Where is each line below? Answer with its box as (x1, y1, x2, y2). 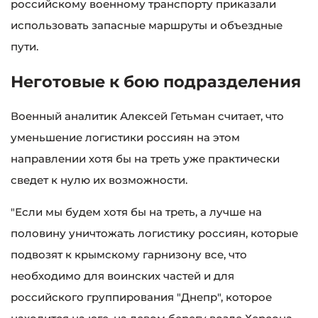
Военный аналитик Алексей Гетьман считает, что (11, 109, 284, 123)
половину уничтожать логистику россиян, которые (11, 226, 298, 240)
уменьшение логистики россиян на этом (11, 130, 240, 144)
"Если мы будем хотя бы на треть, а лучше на (11, 204, 262, 219)
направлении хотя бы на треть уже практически (11, 151, 280, 165)
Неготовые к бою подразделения (11, 72, 301, 92)
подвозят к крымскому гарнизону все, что (11, 247, 247, 261)
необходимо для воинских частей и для (11, 268, 234, 283)
